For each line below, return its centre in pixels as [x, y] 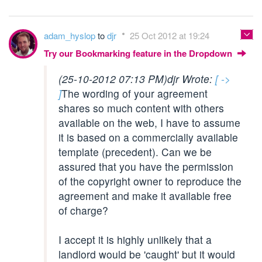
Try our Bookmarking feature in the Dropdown [139, 53]
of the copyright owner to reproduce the [150, 181]
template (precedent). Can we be [135, 152]
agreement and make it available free [145, 196]
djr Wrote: [191, 79]
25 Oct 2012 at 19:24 [170, 35]
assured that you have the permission [146, 166]
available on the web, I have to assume [149, 123]
